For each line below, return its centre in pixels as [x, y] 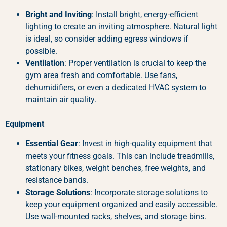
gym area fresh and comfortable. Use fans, [101, 75]
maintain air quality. [61, 100]
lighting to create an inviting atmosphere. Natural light [121, 27]
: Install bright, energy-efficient [145, 15]
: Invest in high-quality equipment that [145, 143]
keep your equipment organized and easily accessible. [121, 204]
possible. [41, 51]
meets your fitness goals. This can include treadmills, [120, 156]
